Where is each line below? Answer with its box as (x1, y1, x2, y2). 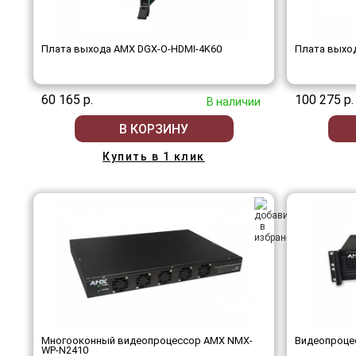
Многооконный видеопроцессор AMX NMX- (41, 335, 253, 346)
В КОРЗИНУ (119, 121, 188, 137)
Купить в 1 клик (103, 150, 205, 163)
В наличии (207, 95, 261, 108)
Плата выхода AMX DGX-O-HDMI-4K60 (41, 43, 222, 55)
